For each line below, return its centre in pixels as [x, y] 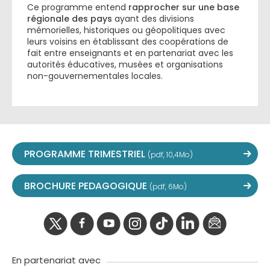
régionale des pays [70, 18]
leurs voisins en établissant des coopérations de [128, 41]
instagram [169, 240]
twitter [81, 240]
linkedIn [216, 240]
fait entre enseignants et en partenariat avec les [130, 53]
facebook [114, 240]
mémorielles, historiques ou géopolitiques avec [126, 30]
